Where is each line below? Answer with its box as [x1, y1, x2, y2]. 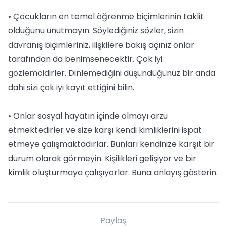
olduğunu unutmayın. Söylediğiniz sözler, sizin [8, 25, 184, 36]
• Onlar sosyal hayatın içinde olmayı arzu [8, 110, 168, 122]
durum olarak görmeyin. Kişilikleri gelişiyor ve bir [8, 153, 196, 164]
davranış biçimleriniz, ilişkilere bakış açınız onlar [8, 39, 194, 51]
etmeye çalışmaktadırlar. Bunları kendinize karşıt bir [8, 138, 214, 150]
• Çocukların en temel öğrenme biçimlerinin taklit [8, 11, 204, 22]
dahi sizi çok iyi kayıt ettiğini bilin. [8, 82, 134, 93]
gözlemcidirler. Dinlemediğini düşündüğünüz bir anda [8, 67, 215, 79]
